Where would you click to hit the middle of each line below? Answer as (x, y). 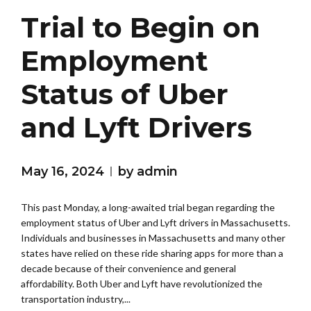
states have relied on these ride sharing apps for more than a (152, 253)
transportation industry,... (76, 299)
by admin (148, 172)
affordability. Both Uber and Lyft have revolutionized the (142, 284)
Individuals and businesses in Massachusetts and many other (153, 238)
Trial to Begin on (141, 28)
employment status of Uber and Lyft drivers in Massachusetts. (155, 223)
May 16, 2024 (62, 172)
